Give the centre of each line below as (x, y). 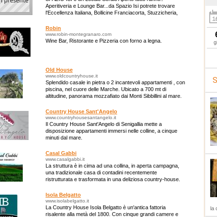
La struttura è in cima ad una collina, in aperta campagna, (112, 166)
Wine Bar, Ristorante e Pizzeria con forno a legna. (104, 41)
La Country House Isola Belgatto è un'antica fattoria (106, 207)
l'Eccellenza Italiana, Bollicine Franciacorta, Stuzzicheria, (112, 13)
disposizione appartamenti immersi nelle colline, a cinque (111, 131)
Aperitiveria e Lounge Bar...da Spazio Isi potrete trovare (110, 6)
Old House (59, 70)
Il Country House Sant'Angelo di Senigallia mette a (104, 124)
